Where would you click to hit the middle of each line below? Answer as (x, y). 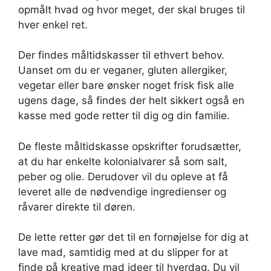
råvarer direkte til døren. (77, 207)
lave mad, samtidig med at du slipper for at (123, 253)
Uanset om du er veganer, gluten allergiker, (123, 70)
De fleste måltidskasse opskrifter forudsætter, (130, 146)
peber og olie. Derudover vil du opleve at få (123, 176)
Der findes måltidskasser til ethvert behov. (121, 55)
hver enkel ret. (53, 24)
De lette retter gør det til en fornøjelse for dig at (133, 237)
